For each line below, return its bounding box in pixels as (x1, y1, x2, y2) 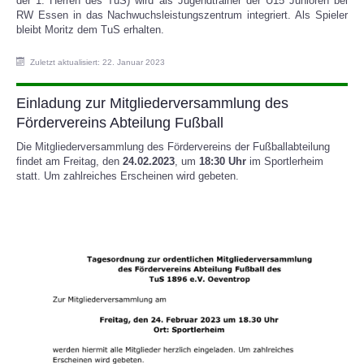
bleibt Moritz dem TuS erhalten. (16, 23, 164, 36)
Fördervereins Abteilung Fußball (16, 114, 223, 131)
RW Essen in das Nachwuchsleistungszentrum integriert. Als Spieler (16, 8, 348, 21)
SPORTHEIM (29, 25, 102, 40)
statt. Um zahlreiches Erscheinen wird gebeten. (16, 169, 239, 182)
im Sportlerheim (246, 154, 323, 167)
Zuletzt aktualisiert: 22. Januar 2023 (30, 57, 165, 67)
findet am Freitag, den (16, 154, 123, 167)
